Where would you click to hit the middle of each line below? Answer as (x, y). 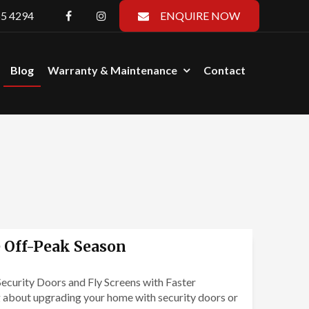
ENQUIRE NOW (200, 15)
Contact (225, 70)
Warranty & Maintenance (112, 70)
